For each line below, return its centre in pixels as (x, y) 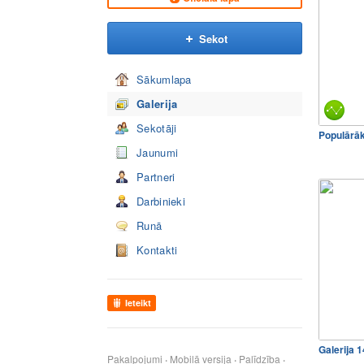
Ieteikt (138, 303)
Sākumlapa (164, 79)
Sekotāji (157, 128)
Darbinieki (161, 201)
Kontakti (157, 250)
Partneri (156, 177)
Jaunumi (158, 152)
